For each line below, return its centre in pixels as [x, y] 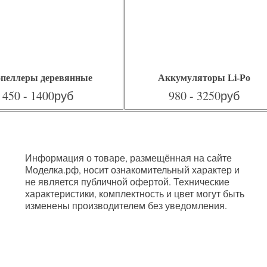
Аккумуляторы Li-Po [204, 78]
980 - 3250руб [204, 96]
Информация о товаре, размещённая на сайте [128, 158]
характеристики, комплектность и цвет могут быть [135, 193]
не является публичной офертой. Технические [127, 181]
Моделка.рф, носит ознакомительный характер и [132, 170]
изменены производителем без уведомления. [126, 205]
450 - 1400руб [38, 96]
